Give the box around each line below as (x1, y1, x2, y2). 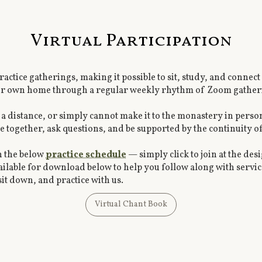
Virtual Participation (30, 29, 232, 54)
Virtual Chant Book (95, 199, 167, 211)
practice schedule (46, 149, 127, 162)
